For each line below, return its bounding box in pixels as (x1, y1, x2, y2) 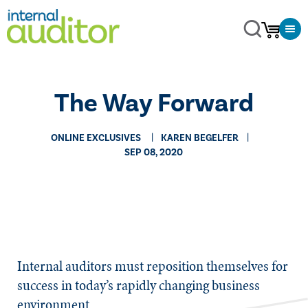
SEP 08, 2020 (124, 146, 184, 159)
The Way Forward (54, 87, 254, 120)
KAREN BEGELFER (161, 132, 239, 144)
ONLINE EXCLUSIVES (51, 132, 142, 144)
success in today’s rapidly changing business (17, 275, 260, 296)
